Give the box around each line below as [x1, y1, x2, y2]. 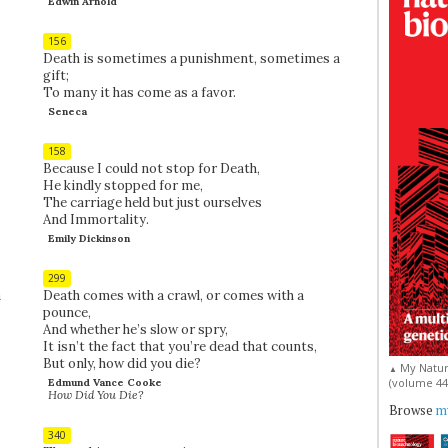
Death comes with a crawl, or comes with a [42, 286, 304, 304]
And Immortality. [42, 210, 149, 228]
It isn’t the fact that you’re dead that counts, [42, 337, 317, 355]
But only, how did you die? [42, 354, 201, 372]
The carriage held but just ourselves [42, 193, 262, 211]
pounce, [42, 303, 91, 321]
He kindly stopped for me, [42, 176, 203, 194]
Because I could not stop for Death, [42, 159, 260, 177]
